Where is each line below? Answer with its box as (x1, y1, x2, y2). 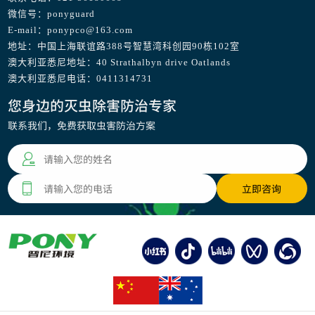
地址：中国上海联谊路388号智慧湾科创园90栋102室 (8, 41, 240, 52)
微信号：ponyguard (8, 8, 96, 20)
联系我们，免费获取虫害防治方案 (8, 118, 156, 133)
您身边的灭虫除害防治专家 (8, 95, 177, 116)
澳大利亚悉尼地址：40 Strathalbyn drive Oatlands (8, 57, 231, 68)
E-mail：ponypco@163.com (8, 25, 134, 36)
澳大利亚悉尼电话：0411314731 (8, 73, 153, 84)
